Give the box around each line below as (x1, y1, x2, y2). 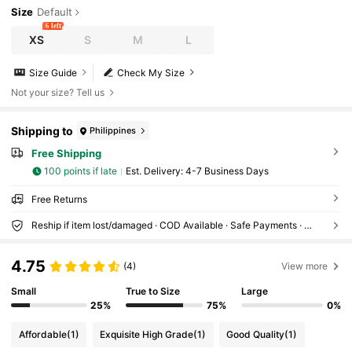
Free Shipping (31, 147, 101, 160)
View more (281, 259, 328, 272)
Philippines (90, 124, 137, 136)
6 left (45, 21, 61, 30)
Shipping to (11, 123, 74, 137)
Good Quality (226, 328, 285, 341)
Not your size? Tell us (11, 86, 105, 99)
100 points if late (44, 165, 118, 178)
